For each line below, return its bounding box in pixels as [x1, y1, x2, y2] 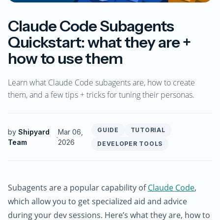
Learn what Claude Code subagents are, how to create [8, 77, 195, 88]
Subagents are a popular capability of [8, 182, 148, 193]
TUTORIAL [130, 126, 165, 134]
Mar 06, [57, 128, 83, 137]
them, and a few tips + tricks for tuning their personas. [8, 89, 194, 101]
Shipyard [18, 128, 50, 137]
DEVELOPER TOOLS [97, 140, 163, 148]
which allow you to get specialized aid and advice [8, 196, 187, 207]
